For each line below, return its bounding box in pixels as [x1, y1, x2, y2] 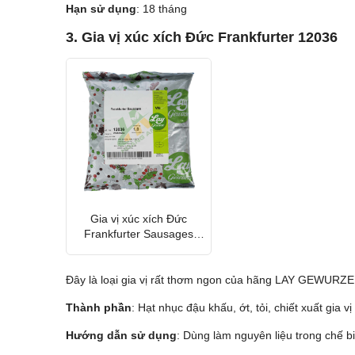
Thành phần [65, 301, 132, 315]
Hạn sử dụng [65, 2, 136, 16]
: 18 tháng [136, 2, 187, 16]
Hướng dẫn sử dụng [65, 329, 177, 342]
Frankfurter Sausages [83, 227, 193, 240]
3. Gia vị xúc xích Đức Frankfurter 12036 [65, 29, 338, 46]
